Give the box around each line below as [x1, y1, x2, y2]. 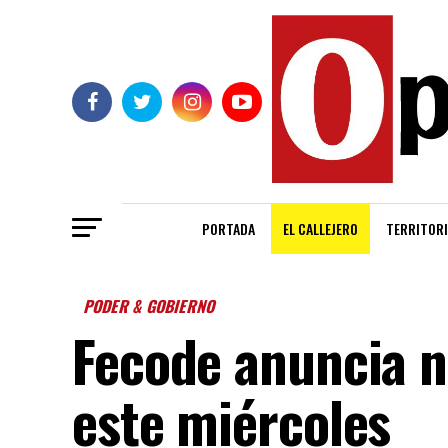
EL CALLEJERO [283, 218, 358, 240]
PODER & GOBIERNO [81, 294, 220, 319]
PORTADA [202, 218, 255, 240]
